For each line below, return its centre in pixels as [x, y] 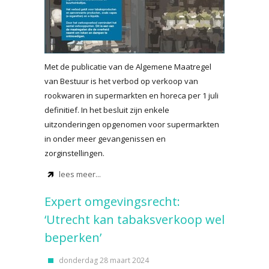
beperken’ [73, 237]
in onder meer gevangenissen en [105, 139]
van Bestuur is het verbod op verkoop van [121, 81]
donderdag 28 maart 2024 [104, 260]
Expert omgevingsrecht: [112, 201]
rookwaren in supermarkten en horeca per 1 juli [131, 95]
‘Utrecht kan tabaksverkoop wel [134, 219]
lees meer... [80, 174]
